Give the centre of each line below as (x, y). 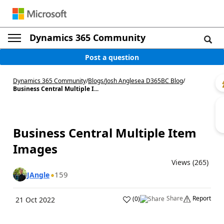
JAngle (38, 174)
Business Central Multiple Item (105, 133)
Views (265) (190, 162)
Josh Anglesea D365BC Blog (144, 81)
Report (202, 198)
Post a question (112, 57)
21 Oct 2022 (35, 200)
